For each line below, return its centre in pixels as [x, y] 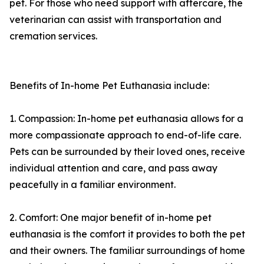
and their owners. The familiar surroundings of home [127, 251]
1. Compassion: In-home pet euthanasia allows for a [126, 119]
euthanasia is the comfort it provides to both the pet [127, 234]
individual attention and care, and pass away [113, 168]
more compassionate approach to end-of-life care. [125, 135]
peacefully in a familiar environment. [93, 185]
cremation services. [53, 36]
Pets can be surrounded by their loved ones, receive [127, 152]
